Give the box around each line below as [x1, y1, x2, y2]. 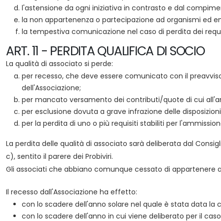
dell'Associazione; [22, 83, 81, 93]
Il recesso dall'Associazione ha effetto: [6, 187, 137, 197]
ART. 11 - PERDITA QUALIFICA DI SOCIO [6, 42, 205, 60]
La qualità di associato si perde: [6, 59, 113, 69]
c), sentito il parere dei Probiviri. [6, 151, 113, 161]
